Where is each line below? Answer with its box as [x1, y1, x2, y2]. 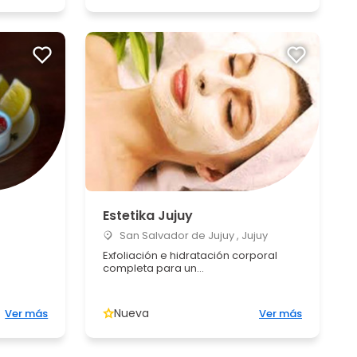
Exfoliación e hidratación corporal [103, 248, 278, 263]
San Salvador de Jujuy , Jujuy [117, 228, 269, 243]
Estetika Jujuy [103, 206, 194, 225]
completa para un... [103, 261, 205, 276]
